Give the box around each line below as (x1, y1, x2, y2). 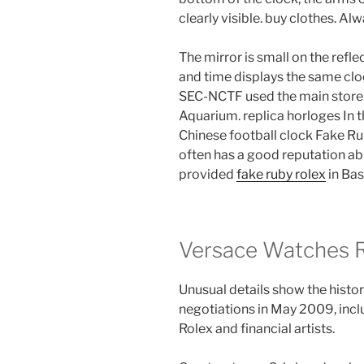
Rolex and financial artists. (179, 321, 335, 337)
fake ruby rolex (236, 166, 326, 182)
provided (179, 166, 236, 182)
